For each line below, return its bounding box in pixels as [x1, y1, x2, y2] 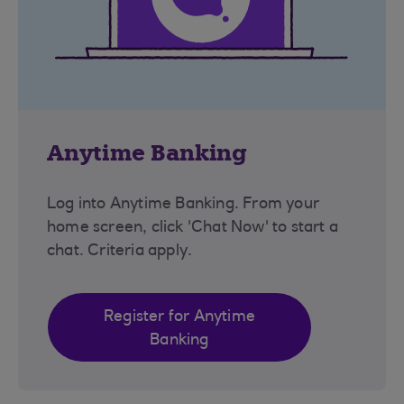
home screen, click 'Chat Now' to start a [47, 219, 339, 236]
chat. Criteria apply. [47, 243, 193, 260]
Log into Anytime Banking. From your [47, 196, 319, 213]
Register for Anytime [104, 308, 255, 326]
